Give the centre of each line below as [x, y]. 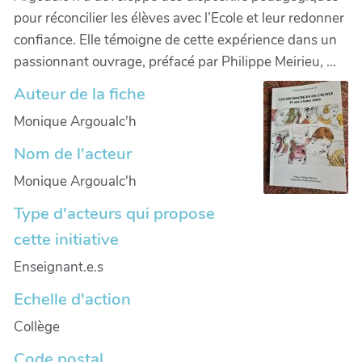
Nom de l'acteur [73, 153]
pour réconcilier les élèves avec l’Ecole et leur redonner [179, 18]
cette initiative [66, 239]
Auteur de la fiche [80, 93]
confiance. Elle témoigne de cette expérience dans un [175, 40]
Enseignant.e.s [59, 267]
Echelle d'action [72, 299]
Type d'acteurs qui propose [114, 213]
